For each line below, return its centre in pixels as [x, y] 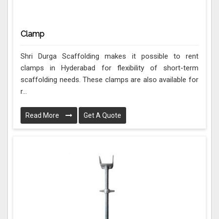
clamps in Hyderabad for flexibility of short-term [109, 68]
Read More [43, 116]
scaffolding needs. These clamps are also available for [109, 80]
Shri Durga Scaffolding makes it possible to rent [109, 56]
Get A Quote [102, 116]
